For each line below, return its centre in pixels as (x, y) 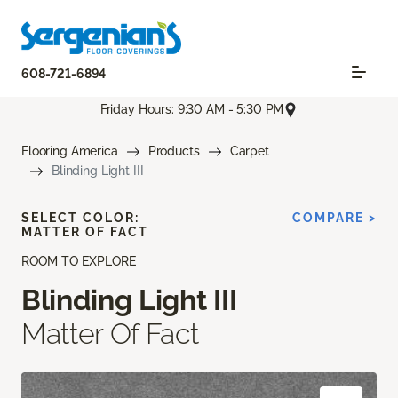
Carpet (249, 151)
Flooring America (70, 151)
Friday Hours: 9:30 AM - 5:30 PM (192, 109)
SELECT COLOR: (80, 217)
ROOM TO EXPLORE (79, 261)
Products (174, 151)
